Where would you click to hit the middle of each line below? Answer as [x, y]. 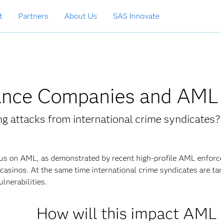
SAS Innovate [136, 16]
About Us [81, 16]
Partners [33, 16]
